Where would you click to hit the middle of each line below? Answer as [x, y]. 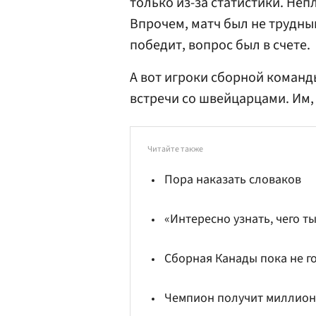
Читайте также [175, 149]
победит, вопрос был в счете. [220, 45]
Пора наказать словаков [233, 180]
